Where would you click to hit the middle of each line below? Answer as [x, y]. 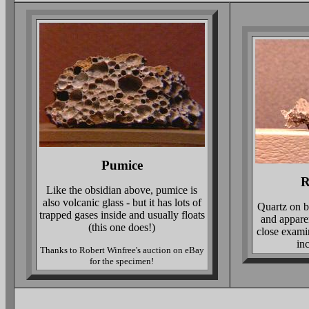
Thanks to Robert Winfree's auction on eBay [122, 250]
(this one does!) [122, 227]
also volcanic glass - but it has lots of [122, 202]
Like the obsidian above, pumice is [122, 190]
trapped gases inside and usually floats [122, 215]
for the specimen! [122, 261]
